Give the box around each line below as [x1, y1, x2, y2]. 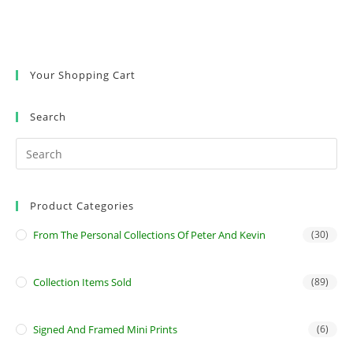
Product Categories [30, 199, 134, 213]
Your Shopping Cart [30, 68, 136, 82]
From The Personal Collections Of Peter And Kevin [33, 228, 266, 242]
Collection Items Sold [33, 275, 132, 289]
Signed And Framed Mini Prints [33, 322, 177, 336]
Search [30, 110, 66, 124]
